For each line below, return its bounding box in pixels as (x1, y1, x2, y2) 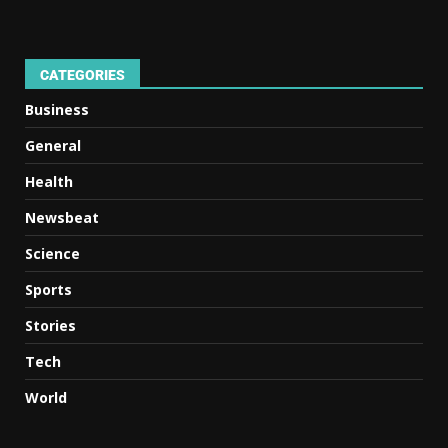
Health (25, 171, 73, 191)
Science (25, 243, 80, 263)
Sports (25, 279, 72, 299)
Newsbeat (25, 207, 99, 227)
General (25, 135, 81, 155)
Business (25, 99, 89, 119)
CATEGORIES (40, 66, 125, 83)
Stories (25, 315, 76, 335)
